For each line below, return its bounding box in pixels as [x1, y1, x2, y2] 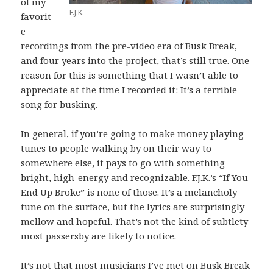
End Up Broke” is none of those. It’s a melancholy [21, 185, 238, 198]
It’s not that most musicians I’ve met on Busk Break [21, 258, 250, 271]
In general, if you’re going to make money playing [21, 127, 244, 140]
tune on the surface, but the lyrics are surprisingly [21, 200, 245, 213]
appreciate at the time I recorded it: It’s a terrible [21, 83, 238, 96]
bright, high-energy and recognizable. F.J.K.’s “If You [21, 171, 249, 183]
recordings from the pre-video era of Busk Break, [21, 39, 238, 52]
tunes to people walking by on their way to [21, 141, 212, 154]
